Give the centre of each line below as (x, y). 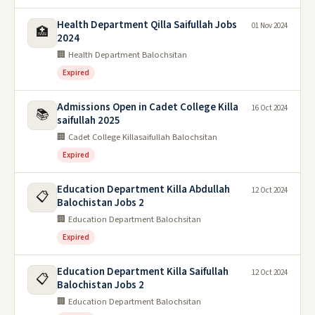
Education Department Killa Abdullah (143, 189)
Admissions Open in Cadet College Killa (148, 107)
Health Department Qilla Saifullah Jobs (147, 25)
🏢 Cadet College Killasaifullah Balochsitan (137, 137)
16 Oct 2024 (270, 108)
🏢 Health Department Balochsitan (122, 55)
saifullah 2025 (89, 121)
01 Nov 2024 (270, 26)
